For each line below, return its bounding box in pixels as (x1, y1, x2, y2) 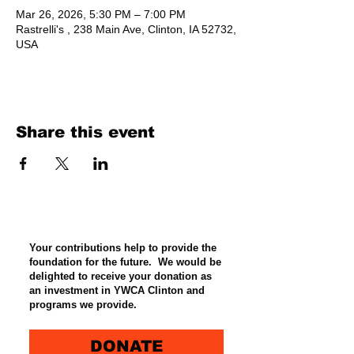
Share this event (16, 122, 155, 141)
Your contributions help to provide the (29, 241, 217, 254)
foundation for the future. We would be (29, 255, 221, 268)
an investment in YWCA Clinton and (29, 284, 205, 296)
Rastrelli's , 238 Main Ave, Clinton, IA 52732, (16, 22, 236, 36)
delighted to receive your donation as (29, 269, 212, 282)
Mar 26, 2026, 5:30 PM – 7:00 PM (16, 7, 186, 21)
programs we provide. (29, 298, 137, 311)
